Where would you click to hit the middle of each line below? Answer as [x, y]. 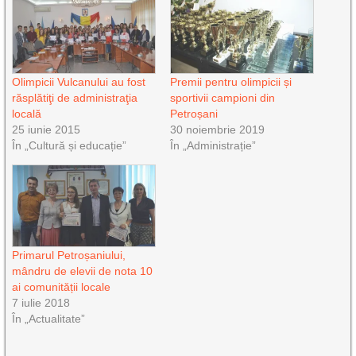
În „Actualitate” [49, 318]
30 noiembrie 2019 [217, 129]
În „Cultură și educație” [70, 145]
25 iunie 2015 [46, 129]
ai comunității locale [62, 286]
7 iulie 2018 [41, 302]
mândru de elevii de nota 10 [83, 271]
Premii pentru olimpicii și [230, 81]
